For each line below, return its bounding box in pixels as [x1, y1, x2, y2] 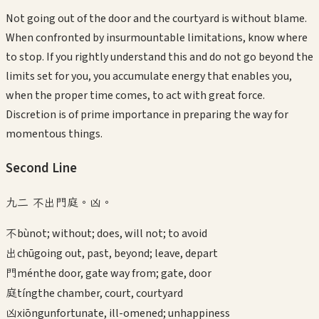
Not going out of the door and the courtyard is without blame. [6, 11, 307, 27]
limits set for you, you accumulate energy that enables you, [6, 68, 292, 85]
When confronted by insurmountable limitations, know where [6, 30, 308, 46]
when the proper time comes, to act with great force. [6, 88, 265, 104]
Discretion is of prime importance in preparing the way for [6, 107, 288, 123]
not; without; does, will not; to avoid [29, 225, 207, 241]
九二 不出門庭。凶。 [6, 194, 113, 210]
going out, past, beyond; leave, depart [34, 245, 218, 261]
